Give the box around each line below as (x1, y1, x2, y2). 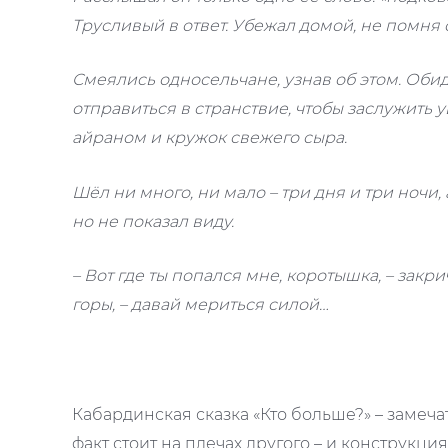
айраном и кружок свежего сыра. (72, 128, 347, 148)
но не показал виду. (72, 211, 234, 231)
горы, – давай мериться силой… (72, 295, 329, 315)
